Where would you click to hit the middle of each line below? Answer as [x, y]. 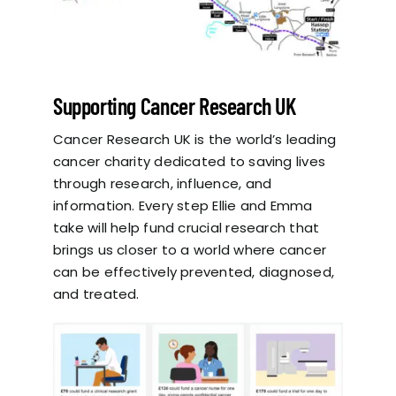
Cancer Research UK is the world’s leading [194, 139]
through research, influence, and [162, 183]
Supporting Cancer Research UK [174, 105]
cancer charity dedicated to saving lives [189, 161]
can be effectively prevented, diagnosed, [193, 271]
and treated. [96, 293]
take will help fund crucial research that [186, 227]
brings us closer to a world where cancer [189, 249]
